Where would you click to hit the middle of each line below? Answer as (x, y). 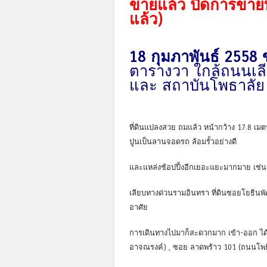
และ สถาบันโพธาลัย (197, 85)
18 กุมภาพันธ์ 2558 (196, 57)
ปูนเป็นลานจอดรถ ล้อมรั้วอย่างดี (183, 141)
